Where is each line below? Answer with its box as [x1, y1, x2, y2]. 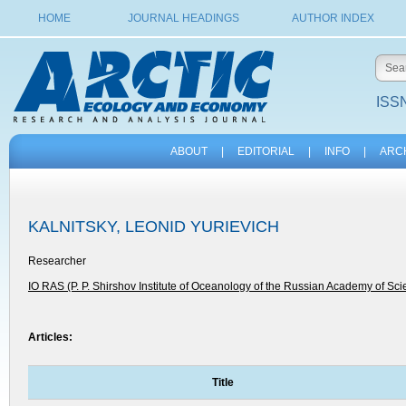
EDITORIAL [237, 145, 295, 158]
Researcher [28, 255, 86, 267]
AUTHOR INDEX [291, 12, 374, 24]
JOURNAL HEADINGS [127, 12, 239, 24]
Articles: [28, 331, 72, 343]
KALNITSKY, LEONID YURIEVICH [28, 217, 279, 236]
